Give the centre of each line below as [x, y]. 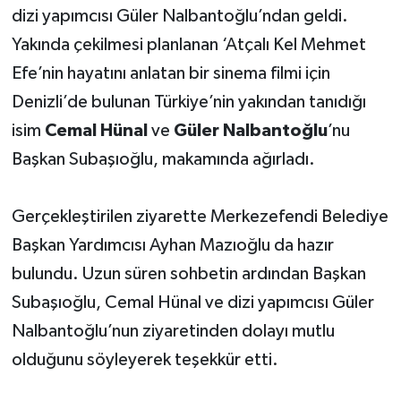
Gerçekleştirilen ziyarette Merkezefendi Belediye [200, 217]
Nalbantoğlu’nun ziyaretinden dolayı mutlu [173, 332]
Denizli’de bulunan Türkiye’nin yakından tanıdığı [188, 102]
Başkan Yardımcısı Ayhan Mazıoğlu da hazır [172, 246]
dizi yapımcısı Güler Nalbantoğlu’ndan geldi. [179, 17]
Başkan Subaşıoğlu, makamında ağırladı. [165, 160]
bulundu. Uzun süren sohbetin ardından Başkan [188, 274]
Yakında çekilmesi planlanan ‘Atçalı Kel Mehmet [188, 45]
